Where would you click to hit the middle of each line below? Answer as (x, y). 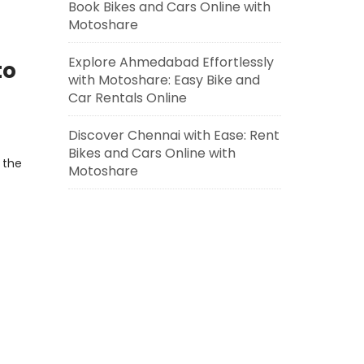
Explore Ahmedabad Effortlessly (171, 62)
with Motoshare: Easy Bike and (164, 80)
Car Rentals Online (127, 98)
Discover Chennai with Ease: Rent (173, 135)
